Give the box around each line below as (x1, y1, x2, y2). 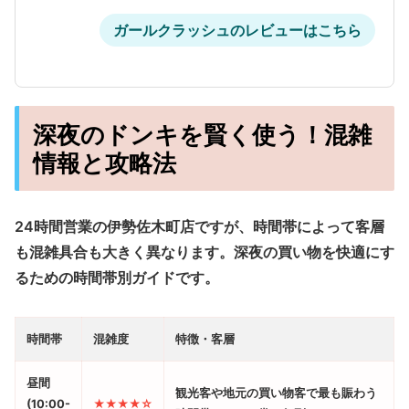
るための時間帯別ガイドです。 (15, 268, 219, 288)
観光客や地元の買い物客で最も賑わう (175, 385, 377, 400)
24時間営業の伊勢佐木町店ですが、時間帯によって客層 (15, 217, 384, 236)
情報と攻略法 (33, 148, 176, 177)
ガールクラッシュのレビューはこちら (113, 20, 362, 39)
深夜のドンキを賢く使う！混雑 (33, 120, 372, 149)
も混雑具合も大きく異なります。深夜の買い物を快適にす (15, 243, 394, 262)
